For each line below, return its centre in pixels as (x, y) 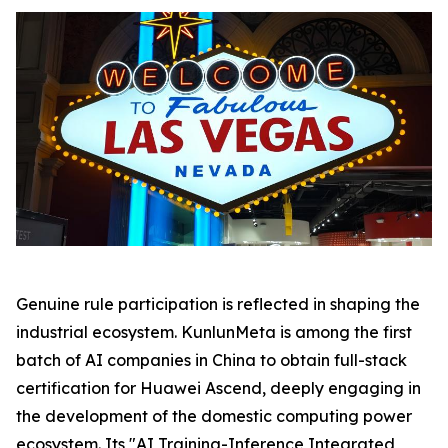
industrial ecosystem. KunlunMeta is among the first (214, 332)
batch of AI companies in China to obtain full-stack (211, 360)
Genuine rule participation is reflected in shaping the (218, 304)
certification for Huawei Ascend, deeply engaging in (218, 388)
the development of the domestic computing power (214, 416)
